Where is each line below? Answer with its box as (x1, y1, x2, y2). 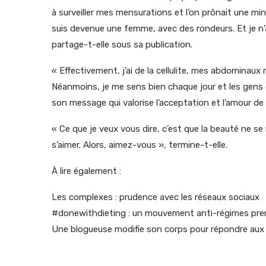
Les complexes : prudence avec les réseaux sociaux (52, 191, 259, 202)
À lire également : (52, 165, 121, 176)
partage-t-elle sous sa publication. (52, 39, 192, 50)
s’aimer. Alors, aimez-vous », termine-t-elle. (52, 139, 227, 150)
